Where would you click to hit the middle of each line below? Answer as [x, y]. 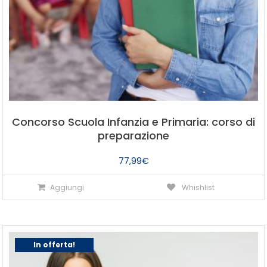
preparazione [133, 136]
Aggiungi [67, 188]
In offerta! [55, 244]
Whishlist [198, 188]
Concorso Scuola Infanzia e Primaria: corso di [133, 122]
